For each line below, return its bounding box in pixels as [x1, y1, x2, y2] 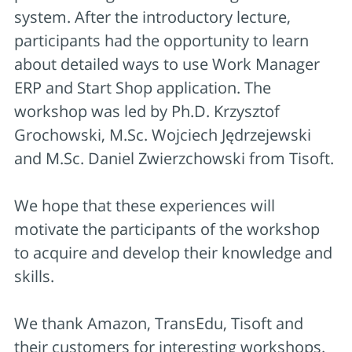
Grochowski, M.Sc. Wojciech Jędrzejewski [14, 123, 311, 145]
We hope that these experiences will [14, 194, 275, 216]
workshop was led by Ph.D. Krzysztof [14, 100, 280, 122]
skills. [14, 265, 54, 287]
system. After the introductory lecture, [14, 5, 291, 27]
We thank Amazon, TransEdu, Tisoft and [14, 312, 303, 334]
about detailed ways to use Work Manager [14, 53, 320, 75]
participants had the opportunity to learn [14, 29, 309, 51]
